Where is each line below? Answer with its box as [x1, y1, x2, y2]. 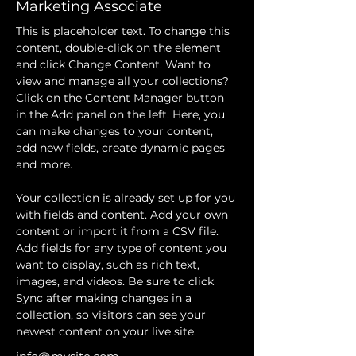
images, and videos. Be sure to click [16, 274, 217, 288]
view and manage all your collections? [16, 74, 232, 88]
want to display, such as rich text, [16, 257, 203, 272]
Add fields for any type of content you [16, 241, 230, 255]
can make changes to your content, [16, 124, 216, 138]
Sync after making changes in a [16, 291, 195, 305]
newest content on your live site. [16, 324, 199, 339]
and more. [16, 157, 72, 172]
